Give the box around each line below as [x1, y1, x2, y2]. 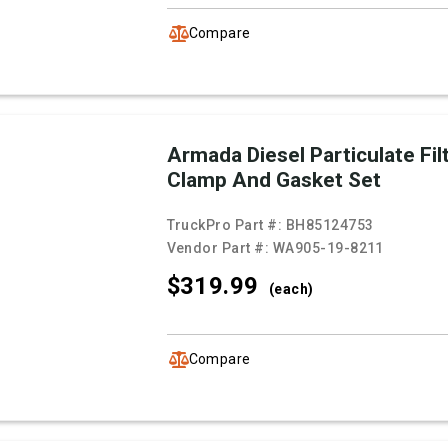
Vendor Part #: [166, 240, 273, 257]
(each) [268, 281, 314, 298]
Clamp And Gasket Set [166, 168, 381, 193]
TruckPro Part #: [166, 217, 286, 234]
